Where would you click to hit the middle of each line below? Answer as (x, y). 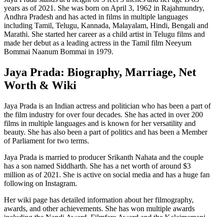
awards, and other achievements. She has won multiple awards (99, 208)
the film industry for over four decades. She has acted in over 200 (103, 114)
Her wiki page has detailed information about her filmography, (99, 200)
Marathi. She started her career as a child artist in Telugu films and (104, 34)
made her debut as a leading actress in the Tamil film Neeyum (98, 43)
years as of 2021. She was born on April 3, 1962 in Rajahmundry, (104, 8)
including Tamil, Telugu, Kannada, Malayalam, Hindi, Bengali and (106, 25)
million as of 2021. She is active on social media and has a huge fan (107, 174)
